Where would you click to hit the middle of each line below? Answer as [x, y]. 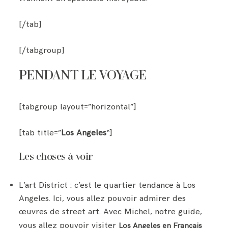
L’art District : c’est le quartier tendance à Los [107, 185]
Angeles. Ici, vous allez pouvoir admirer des [103, 198]
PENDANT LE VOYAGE [83, 76]
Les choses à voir [56, 158]
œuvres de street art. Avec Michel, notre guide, [111, 211]
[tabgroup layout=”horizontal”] [78, 107]
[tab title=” [40, 133]
